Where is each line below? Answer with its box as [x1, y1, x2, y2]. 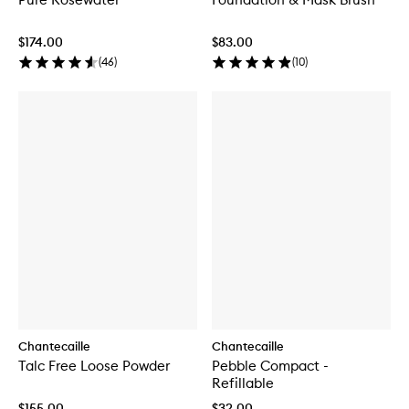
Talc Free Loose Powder [18, 357, 170, 375]
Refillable [212, 374, 274, 393]
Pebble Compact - [212, 357, 329, 375]
